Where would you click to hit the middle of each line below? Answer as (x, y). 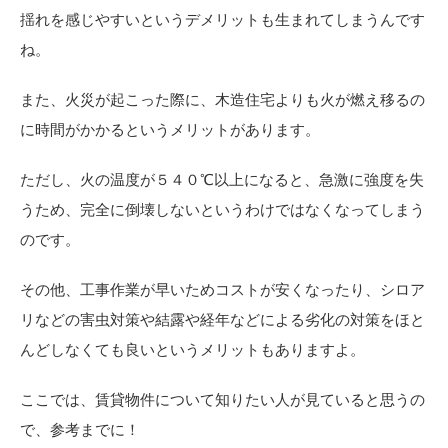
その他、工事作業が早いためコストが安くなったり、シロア (222, 290)
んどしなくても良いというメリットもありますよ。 (192, 350)
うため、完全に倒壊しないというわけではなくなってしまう (222, 210)
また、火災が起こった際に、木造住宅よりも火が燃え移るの (222, 100)
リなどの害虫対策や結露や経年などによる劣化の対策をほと (222, 320)
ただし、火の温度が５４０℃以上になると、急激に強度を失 (222, 180)
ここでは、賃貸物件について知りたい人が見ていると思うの (222, 400)
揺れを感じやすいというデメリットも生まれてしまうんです (222, 20)
